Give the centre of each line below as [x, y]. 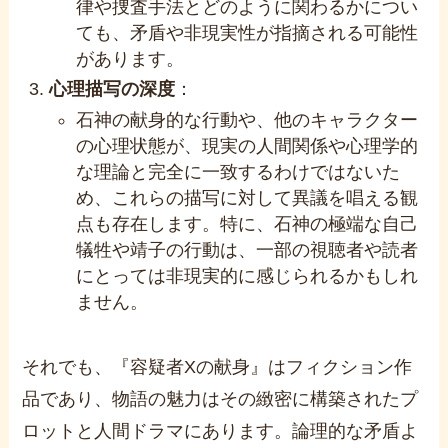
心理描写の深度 [112, 89]
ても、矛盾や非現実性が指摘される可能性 [247, 32]
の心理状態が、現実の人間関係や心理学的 [247, 145]
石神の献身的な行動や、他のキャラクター [247, 119]
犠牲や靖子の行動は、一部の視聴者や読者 [247, 249]
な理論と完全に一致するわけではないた [238, 171]
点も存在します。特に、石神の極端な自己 [247, 223]
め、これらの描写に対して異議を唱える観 [247, 197]
